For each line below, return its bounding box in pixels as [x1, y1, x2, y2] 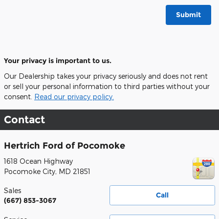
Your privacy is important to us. [4, 56, 111, 66]
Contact [4, 113, 45, 126]
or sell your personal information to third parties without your [4, 82, 210, 91]
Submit [176, 10, 201, 19]
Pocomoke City [4, 167, 55, 175]
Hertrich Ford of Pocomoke [4, 140, 125, 151]
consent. [4, 92, 34, 101]
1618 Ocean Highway [4, 156, 73, 165]
